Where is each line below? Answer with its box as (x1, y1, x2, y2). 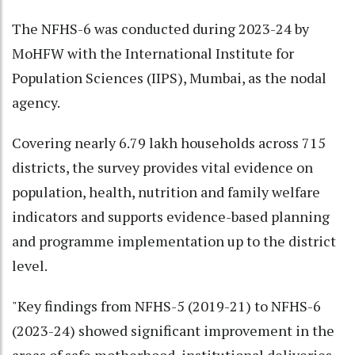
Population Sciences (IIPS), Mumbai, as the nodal (12, 67, 326, 87)
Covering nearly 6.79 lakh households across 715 (12, 132, 326, 152)
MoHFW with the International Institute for (12, 43, 294, 63)
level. (12, 255, 48, 275)
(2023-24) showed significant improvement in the (12, 320, 334, 340)
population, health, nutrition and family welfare (12, 181, 320, 201)
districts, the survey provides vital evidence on (12, 157, 313, 177)
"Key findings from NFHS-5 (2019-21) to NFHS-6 (12, 296, 321, 315)
